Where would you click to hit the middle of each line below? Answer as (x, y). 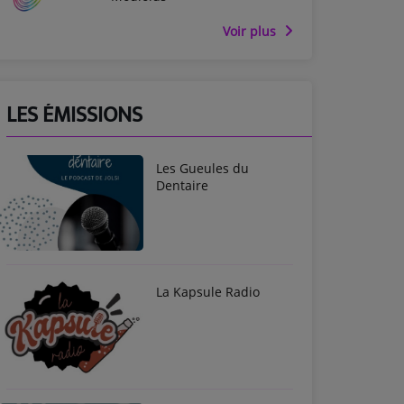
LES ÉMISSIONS (74, 115)
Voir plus (251, 31)
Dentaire (182, 185)
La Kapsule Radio (208, 292)
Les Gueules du (202, 168)
